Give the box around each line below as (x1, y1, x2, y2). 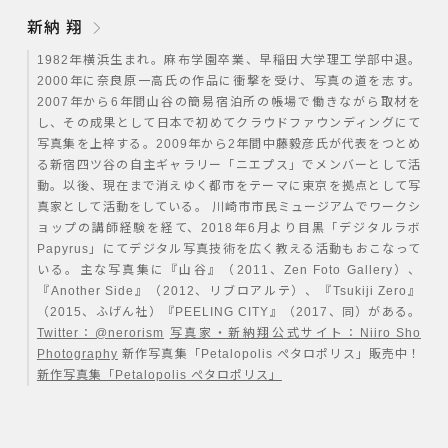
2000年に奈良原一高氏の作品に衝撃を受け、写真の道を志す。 (36, 74, 422, 89)
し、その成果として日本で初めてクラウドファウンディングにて (36, 116, 422, 131)
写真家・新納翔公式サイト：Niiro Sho (169, 326, 422, 341)
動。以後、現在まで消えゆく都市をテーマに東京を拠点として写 (36, 179, 422, 194)
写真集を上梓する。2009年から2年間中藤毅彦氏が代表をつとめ (36, 137, 422, 152)
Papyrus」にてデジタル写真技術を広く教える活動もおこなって (36, 242, 422, 257)
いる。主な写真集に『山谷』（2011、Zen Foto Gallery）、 (36, 263, 422, 278)
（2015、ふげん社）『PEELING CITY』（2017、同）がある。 (36, 305, 422, 320)
